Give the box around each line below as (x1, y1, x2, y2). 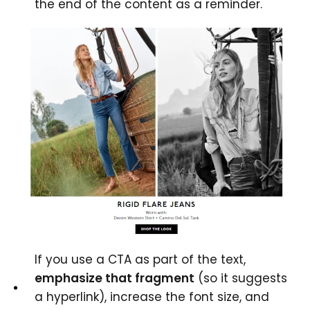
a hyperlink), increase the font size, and (35, 289, 269, 306)
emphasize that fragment (35, 270, 194, 287)
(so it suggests (194, 270, 287, 287)
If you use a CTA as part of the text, (35, 251, 246, 268)
